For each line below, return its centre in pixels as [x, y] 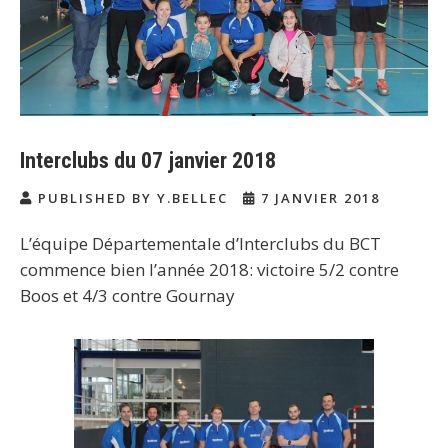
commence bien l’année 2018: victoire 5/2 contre [209, 269]
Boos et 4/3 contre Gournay [127, 295]
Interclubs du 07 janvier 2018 [148, 160]
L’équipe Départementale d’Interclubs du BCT [200, 243]
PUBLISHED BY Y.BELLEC [133, 197]
